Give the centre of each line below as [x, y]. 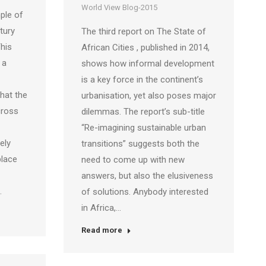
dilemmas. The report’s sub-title [143, 112]
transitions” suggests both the [140, 144]
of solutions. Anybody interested [145, 192]
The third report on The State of [144, 31]
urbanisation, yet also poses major [149, 96]
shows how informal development [148, 64]
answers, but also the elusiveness [147, 176]
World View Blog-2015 [119, 7]
